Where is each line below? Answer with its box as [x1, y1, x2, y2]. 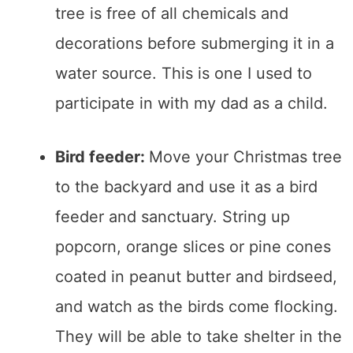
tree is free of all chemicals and [55, 4, 288, 24]
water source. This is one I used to [55, 64, 312, 84]
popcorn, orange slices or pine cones [55, 237, 331, 257]
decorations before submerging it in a [55, 34, 334, 54]
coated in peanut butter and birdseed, [55, 267, 337, 287]
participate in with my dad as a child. [55, 94, 328, 113]
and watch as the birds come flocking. [55, 297, 338, 317]
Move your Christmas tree [149, 147, 342, 167]
